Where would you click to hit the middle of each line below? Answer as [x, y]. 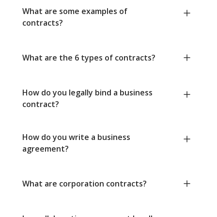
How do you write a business [76, 137]
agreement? [46, 149]
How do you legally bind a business [87, 93]
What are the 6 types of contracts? [89, 58]
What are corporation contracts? [85, 184]
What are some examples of [75, 11]
